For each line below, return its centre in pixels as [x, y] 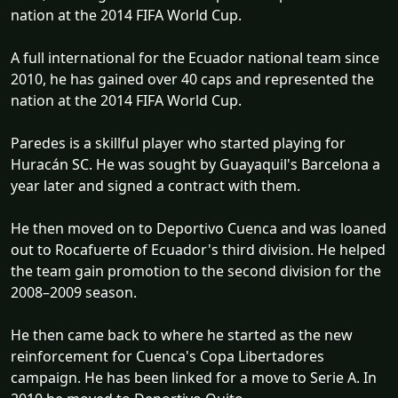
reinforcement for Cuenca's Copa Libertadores [167, 356]
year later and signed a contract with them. [155, 185]
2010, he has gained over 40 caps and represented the [192, 79]
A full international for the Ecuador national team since [195, 57]
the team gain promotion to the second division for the [196, 271]
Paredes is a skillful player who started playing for [178, 143]
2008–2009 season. [74, 292]
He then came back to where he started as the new [182, 334]
